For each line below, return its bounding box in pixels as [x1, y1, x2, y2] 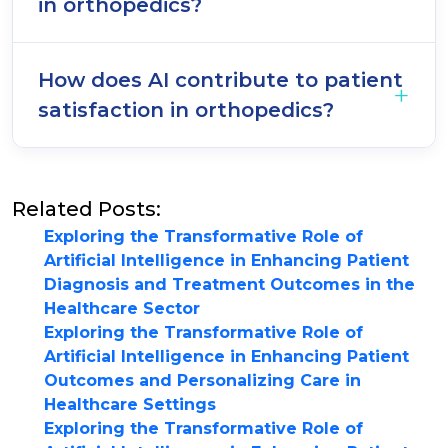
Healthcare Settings [44, 395, 216, 414]
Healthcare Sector [44, 299, 200, 318]
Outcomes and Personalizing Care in [44, 371, 361, 390]
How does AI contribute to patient [38, 68, 403, 92]
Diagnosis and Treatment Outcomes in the [44, 275, 415, 294]
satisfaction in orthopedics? [38, 98, 334, 122]
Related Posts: [12, 197, 161, 221]
